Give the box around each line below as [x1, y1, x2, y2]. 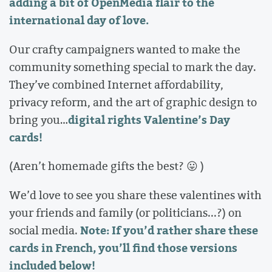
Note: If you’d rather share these [80, 221, 258, 239]
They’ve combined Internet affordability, [9, 76, 223, 92]
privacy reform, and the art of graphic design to [9, 93, 257, 110]
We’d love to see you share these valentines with [9, 186, 262, 203]
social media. [9, 222, 80, 238]
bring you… [9, 111, 68, 127]
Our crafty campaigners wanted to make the [9, 41, 240, 57]
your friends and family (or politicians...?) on [9, 204, 242, 220]
